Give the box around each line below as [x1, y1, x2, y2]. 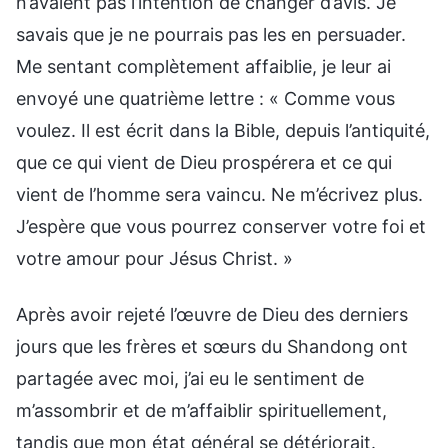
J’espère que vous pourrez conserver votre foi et [16, 215, 426, 237]
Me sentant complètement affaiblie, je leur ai [16, 55, 391, 77]
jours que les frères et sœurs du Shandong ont [16, 335, 408, 357]
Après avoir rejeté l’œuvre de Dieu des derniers [16, 303, 408, 325]
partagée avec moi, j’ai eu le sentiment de [16, 367, 364, 389]
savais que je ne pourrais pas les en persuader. [16, 23, 406, 45]
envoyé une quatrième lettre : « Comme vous [16, 87, 395, 109]
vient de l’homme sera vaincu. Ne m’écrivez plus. [16, 183, 423, 205]
